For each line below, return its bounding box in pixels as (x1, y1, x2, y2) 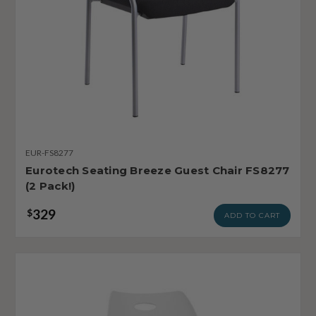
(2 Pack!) (25, 178, 75, 193)
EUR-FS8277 (25, 147, 73, 158)
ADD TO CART (224, 210, 280, 220)
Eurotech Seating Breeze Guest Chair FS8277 (25, 163, 290, 177)
